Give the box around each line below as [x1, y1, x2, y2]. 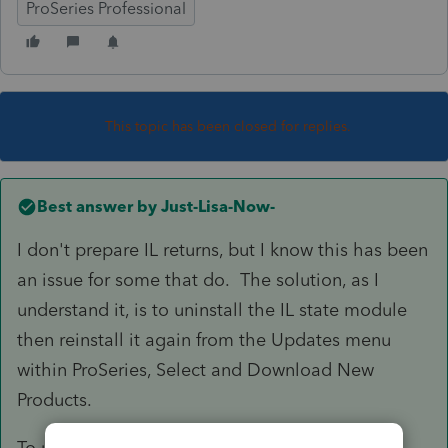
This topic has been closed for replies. [105, 117, 351, 135]
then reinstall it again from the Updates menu [17, 328, 391, 351]
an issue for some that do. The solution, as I [17, 268, 379, 291]
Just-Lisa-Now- [157, 196, 275, 216]
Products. [17, 388, 92, 411]
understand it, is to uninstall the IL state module [17, 298, 407, 321]
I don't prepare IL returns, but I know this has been [17, 238, 428, 261]
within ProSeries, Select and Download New [17, 358, 374, 381]
